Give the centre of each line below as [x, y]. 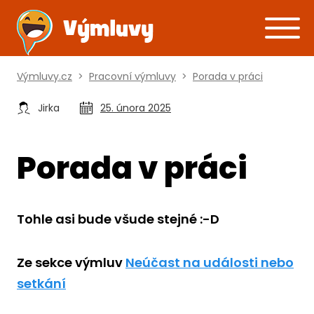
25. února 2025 [136, 108]
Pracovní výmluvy [132, 76]
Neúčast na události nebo [210, 262]
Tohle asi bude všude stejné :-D [118, 219]
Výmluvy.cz [45, 76]
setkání [41, 284]
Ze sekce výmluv [71, 262]
